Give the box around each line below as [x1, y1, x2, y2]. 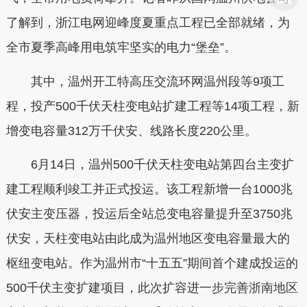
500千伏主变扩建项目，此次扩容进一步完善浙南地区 [5, 281, 298, 295]
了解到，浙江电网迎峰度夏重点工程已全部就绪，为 [5, 16, 290, 29]
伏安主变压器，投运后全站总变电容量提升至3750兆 [5, 207, 293, 221]
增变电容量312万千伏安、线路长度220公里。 [5, 123, 257, 138]
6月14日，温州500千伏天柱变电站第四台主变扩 [30, 158, 294, 171]
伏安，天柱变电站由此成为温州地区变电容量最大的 [5, 232, 290, 245]
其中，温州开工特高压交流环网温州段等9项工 [30, 74, 284, 88]
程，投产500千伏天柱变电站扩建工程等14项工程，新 [5, 99, 299, 113]
